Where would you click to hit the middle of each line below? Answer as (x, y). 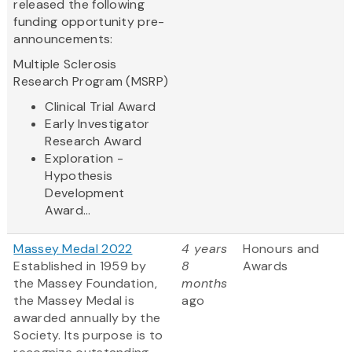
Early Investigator (97, 124)
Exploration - (84, 159)
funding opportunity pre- (89, 22)
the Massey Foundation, (85, 284)
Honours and (281, 249)
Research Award (93, 141)
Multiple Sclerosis (65, 64)
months (205, 284)
